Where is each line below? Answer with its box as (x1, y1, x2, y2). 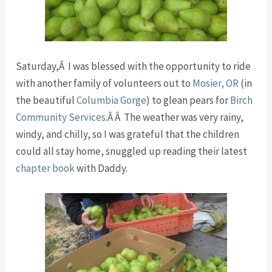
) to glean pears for (146, 93, 229, 107)
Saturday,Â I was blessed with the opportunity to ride (16, 59, 251, 73)
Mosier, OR (192, 76, 239, 90)
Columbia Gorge (76, 93, 147, 107)
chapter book (16, 161, 75, 175)
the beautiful (16, 93, 77, 107)
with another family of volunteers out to (16, 76, 193, 90)
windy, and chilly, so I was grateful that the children (16, 127, 240, 141)
